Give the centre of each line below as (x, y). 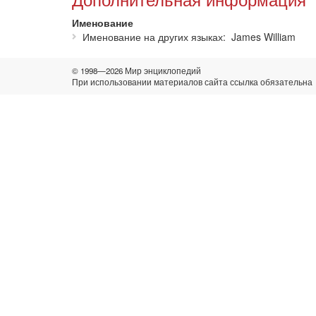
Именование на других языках (153, 37)
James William (262, 37)
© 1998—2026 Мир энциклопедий (136, 71)
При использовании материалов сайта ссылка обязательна (192, 82)
